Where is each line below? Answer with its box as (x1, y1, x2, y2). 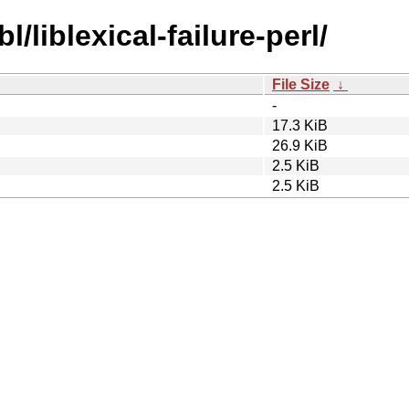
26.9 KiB (272, 137, 328, 153)
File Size (272, 76, 330, 92)
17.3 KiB (272, 117, 328, 133)
